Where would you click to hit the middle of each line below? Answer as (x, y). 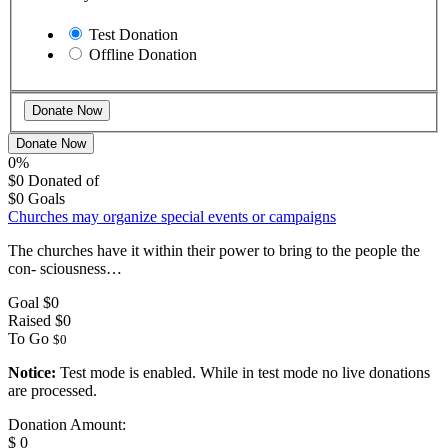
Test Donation (133, 35)
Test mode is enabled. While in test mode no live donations (243, 372)
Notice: (32, 372)
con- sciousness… (65, 268)
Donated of (63, 180)
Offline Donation (143, 55)
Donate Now (51, 143)
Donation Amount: (67, 424)
